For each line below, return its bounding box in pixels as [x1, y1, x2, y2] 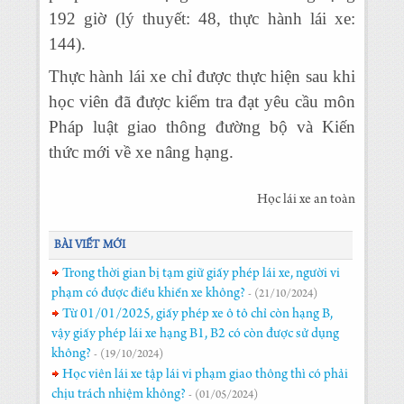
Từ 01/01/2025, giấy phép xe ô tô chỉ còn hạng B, [60, 308, 333, 322]
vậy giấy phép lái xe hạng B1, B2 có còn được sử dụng [51, 327, 339, 342]
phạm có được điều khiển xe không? [51, 287, 245, 301]
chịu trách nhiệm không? [51, 388, 186, 402]
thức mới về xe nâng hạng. [49, 142, 234, 161]
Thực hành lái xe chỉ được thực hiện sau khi [49, 67, 355, 86]
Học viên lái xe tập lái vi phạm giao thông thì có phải [60, 368, 348, 382]
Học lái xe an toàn [257, 193, 355, 207]
